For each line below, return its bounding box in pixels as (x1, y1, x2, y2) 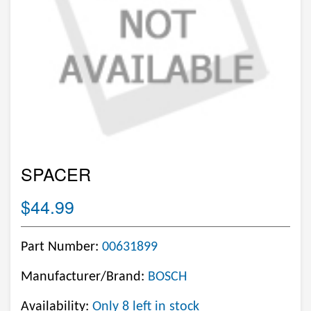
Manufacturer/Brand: (21, 270, 148, 284)
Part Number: (21, 240, 102, 254)
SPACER (21, 161, 91, 186)
